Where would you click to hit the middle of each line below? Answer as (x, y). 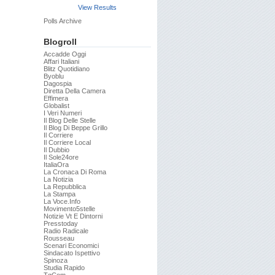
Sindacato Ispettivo (72, 253)
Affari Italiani (61, 61)
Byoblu (54, 76)
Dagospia (58, 83)
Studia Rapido (64, 268)
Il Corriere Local (67, 142)
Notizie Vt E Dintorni (73, 216)
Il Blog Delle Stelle (70, 120)
